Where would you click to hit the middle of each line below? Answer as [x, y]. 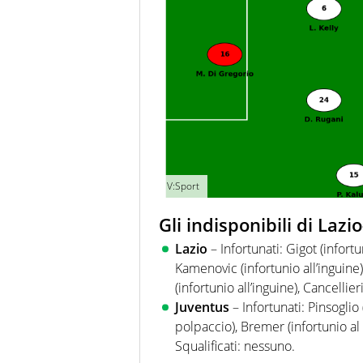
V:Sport [183, 186]
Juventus [202, 307]
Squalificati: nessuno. [235, 346]
